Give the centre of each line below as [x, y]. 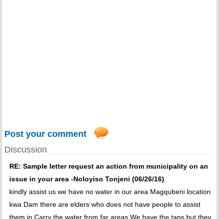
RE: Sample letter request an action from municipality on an [109, 166]
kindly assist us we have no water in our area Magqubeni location [110, 192]
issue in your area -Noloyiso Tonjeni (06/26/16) [87, 179]
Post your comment [45, 134]
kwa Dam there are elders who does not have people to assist [105, 205]
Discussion [25, 150]
